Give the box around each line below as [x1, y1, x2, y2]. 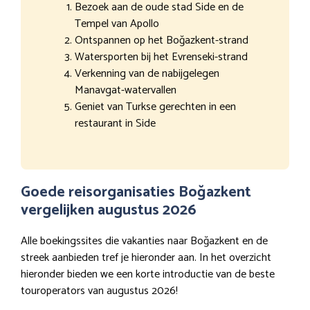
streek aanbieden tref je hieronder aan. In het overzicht [21, 248, 271, 268]
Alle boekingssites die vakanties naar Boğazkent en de [21, 232, 268, 251]
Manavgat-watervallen [75, 81, 176, 100]
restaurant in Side [75, 114, 156, 134]
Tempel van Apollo [75, 15, 159, 34]
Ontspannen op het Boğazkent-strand [75, 31, 248, 51]
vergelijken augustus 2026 [21, 198, 197, 224]
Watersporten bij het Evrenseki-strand [75, 48, 248, 67]
